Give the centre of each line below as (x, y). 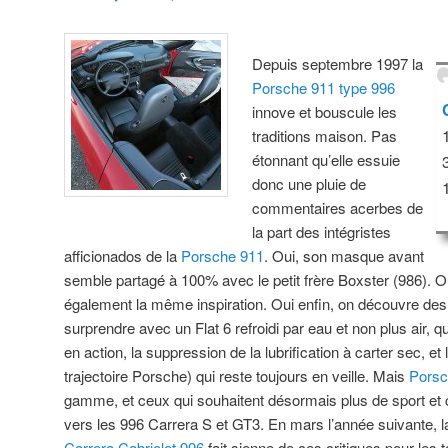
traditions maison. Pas (325, 135)
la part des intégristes (322, 231)
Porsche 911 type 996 (324, 87)
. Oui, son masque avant (344, 255)
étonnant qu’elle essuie (326, 159)
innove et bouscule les (325, 111)
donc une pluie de (309, 183)
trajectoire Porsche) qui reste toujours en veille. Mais (236, 375)
